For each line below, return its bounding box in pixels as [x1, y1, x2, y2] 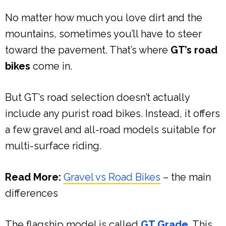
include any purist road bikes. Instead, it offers [5, 107, 220, 120]
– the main [160, 171, 211, 183]
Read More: [5, 171, 61, 183]
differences [5, 187, 58, 199]
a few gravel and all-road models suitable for [5, 123, 216, 136]
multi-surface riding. [5, 139, 101, 152]
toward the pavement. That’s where [5, 43, 171, 56]
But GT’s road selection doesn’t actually [5, 91, 190, 103]
